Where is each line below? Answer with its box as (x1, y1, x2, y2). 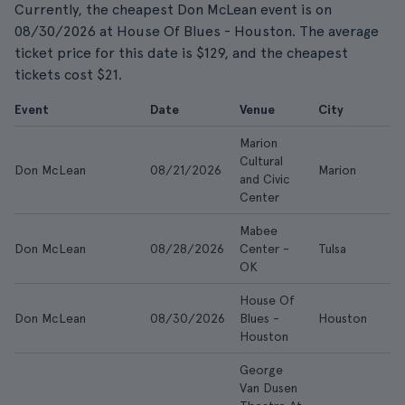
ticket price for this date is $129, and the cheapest (14, 44, 348, 61)
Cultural (240, 154, 283, 168)
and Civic (240, 172, 290, 186)
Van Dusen (240, 381, 297, 395)
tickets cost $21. (14, 66, 122, 83)
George (240, 363, 283, 377)
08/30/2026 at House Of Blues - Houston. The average (14, 23, 379, 40)
